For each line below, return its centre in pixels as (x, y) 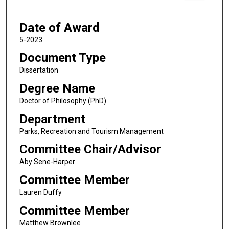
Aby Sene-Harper (47, 162)
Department (52, 119)
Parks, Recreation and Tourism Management (91, 131)
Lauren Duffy (40, 192)
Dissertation (39, 70)
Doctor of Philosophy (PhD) (63, 100)
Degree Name (57, 88)
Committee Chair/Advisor (90, 150)
